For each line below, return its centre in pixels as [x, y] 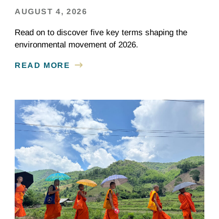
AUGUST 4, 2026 [51, 12]
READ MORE [43, 66]
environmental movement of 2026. [77, 45]
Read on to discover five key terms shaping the [101, 33]
